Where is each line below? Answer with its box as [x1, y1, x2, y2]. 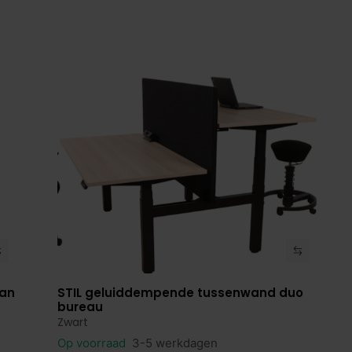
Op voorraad [57, 335, 130, 350]
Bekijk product [70, 286, 156, 303]
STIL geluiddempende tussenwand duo [57, 284, 304, 302]
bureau [57, 299, 104, 316]
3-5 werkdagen [132, 335, 218, 350]
